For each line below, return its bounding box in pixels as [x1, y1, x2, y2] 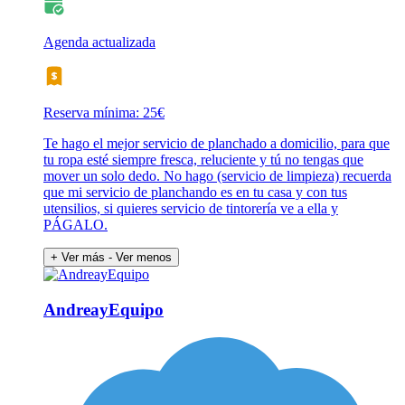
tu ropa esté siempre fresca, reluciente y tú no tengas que [43, 152, 363, 168]
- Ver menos [108, 250, 172, 265]
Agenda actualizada [43, 34, 155, 51]
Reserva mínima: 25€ [43, 105, 165, 121]
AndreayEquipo [43, 300, 164, 320]
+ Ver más [51, 250, 105, 265]
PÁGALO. [43, 217, 108, 233]
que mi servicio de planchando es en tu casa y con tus [43, 184, 347, 201]
